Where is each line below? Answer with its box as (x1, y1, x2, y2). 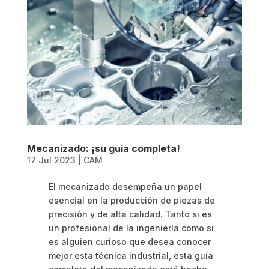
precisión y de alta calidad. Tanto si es (48, 209, 212, 220)
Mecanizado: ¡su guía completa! (26, 142, 180, 155)
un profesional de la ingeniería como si (48, 223, 214, 234)
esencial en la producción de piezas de (48, 195, 215, 206)
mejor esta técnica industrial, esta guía (48, 250, 213, 261)
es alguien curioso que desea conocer (48, 237, 211, 247)
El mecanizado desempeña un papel (48, 181, 202, 192)
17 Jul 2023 (26, 155, 76, 166)
